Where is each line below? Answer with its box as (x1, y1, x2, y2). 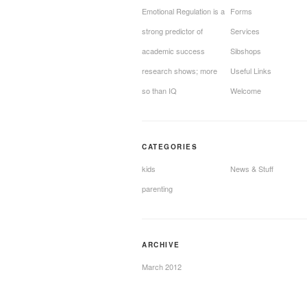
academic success (142, 45, 205, 56)
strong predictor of (142, 25, 203, 36)
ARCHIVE (142, 240, 180, 249)
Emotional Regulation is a (142, 5, 225, 16)
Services (230, 25, 260, 36)
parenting (142, 183, 173, 194)
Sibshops (230, 45, 262, 56)
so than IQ (142, 85, 177, 96)
